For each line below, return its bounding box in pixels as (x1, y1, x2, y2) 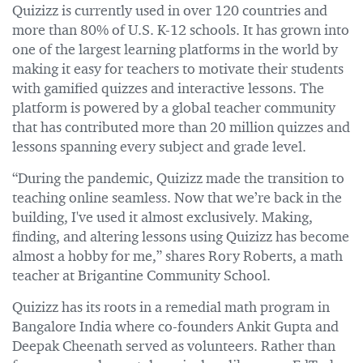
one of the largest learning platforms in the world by (12, 43, 338, 58)
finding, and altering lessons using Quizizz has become (12, 230, 349, 245)
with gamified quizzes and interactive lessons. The (12, 82, 324, 96)
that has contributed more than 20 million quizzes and (12, 121, 350, 135)
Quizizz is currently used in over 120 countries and (12, 4, 327, 19)
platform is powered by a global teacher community (12, 101, 335, 116)
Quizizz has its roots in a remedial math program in (12, 301, 330, 315)
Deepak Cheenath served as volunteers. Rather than (12, 340, 335, 354)
